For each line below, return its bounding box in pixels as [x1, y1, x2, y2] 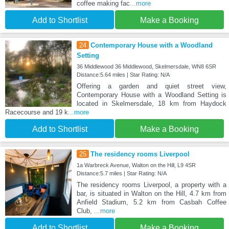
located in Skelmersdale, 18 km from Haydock [76, 99, 226, 107]
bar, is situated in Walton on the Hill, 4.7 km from [76, 189, 226, 197]
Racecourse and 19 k [5, 108, 68, 116]
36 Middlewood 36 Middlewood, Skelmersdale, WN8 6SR [76, 63, 216, 70]
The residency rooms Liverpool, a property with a [76, 180, 226, 189]
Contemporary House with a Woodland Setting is [76, 90, 226, 99]
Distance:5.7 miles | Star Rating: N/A [76, 170, 167, 176]
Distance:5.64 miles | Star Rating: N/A [76, 71, 170, 78]
